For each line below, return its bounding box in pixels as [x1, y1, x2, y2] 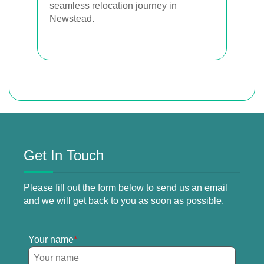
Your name [28, 234, 74, 245]
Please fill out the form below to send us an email [24, 182, 227, 193]
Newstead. [49, 13, 94, 24]
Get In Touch [24, 147, 104, 163]
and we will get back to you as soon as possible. [24, 195, 224, 206]
